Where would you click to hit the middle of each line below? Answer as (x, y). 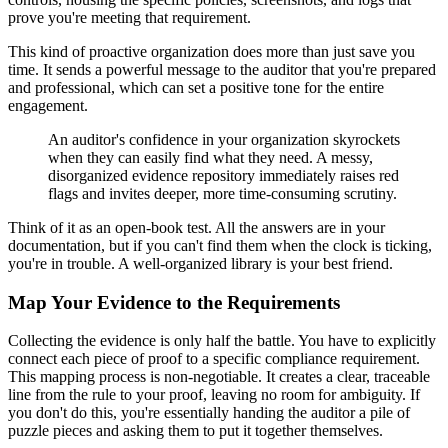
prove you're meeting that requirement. (129, 17)
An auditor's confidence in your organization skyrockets (224, 139)
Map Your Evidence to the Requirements (174, 302)
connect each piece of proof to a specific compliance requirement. (214, 359)
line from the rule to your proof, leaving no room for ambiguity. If (214, 395)
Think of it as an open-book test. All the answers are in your (196, 227)
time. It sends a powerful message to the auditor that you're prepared (222, 69)
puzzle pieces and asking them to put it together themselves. (195, 431)
